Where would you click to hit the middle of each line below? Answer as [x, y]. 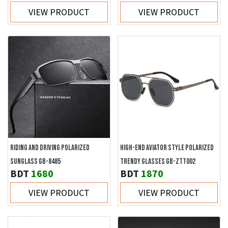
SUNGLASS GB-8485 [35, 162]
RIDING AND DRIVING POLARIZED [50, 148]
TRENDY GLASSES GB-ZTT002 [158, 162]
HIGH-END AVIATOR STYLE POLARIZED [167, 148]
